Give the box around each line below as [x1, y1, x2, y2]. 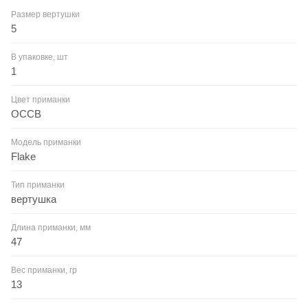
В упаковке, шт [11, 52, 68, 62]
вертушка [11, 192, 56, 205]
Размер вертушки [11, 9, 80, 19]
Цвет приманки [11, 94, 70, 104]
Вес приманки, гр [11, 265, 77, 275]
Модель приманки [11, 137, 81, 147]
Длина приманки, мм [11, 222, 91, 232]
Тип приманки [11, 179, 65, 190]
